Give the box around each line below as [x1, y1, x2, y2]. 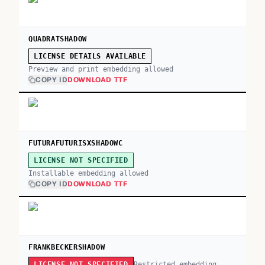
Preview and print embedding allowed [28, 65, 173, 73]
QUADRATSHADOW [28, 35, 87, 43]
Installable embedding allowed [28, 169, 148, 177]
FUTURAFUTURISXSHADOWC [28, 139, 123, 147]
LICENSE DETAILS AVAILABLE [34, 52, 146, 60]
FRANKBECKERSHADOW [28, 243, 105, 251]
